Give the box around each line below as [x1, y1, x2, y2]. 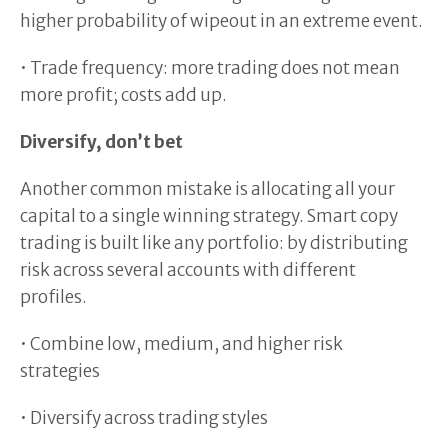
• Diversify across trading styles [20, 407, 268, 429]
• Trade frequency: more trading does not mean [20, 57, 400, 79]
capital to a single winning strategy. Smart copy [20, 205, 398, 227]
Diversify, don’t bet [20, 131, 186, 153]
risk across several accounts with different [20, 259, 356, 281]
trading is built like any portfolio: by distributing [20, 232, 408, 254]
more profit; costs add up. [20, 84, 230, 106]
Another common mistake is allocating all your [20, 178, 395, 200]
